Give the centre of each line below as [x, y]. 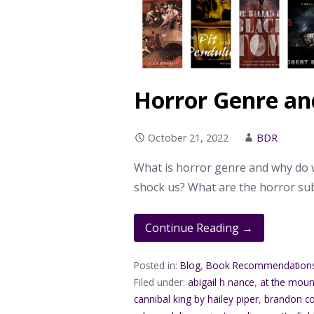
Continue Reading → [199, 228]
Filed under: [161, 282]
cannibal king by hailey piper [197, 299]
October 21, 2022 [189, 138]
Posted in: [157, 265]
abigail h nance [221, 282]
